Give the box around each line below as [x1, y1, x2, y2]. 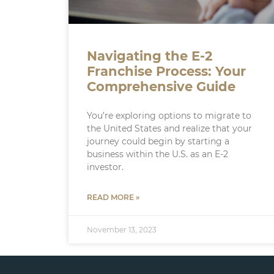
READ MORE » [87, 193, 139, 202]
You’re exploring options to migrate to [87, 110, 251, 122]
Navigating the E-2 [87, 48, 212, 64]
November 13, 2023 [87, 225, 157, 235]
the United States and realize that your [87, 123, 252, 135]
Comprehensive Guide [87, 79, 235, 95]
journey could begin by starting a [87, 136, 229, 147]
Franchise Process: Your [87, 64, 246, 80]
